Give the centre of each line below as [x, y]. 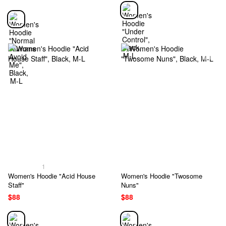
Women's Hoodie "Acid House [52, 176]
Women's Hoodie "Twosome [162, 176]
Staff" [16, 185]
